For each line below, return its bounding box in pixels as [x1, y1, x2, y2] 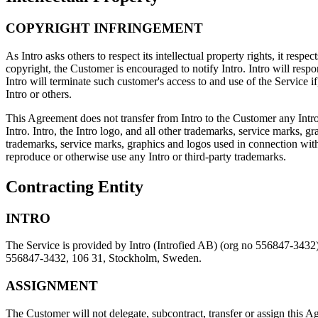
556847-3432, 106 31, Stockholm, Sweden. [6, 252, 202, 265]
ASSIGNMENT [6, 278, 98, 294]
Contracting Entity [6, 177, 143, 196]
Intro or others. [6, 87, 72, 100]
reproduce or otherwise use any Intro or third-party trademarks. [6, 150, 286, 163]
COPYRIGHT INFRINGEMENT [6, 21, 203, 36]
